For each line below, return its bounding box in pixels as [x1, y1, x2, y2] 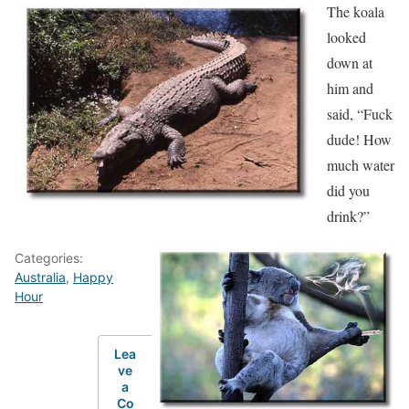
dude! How [327, 130, 392, 150]
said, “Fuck [327, 104, 393, 124]
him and [327, 79, 373, 99]
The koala [327, 2, 384, 22]
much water [327, 155, 394, 175]
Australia [15, 269, 66, 286]
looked [327, 27, 366, 47]
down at [327, 53, 372, 73]
